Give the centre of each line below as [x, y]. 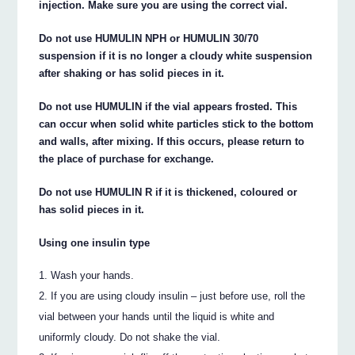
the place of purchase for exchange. [127, 159]
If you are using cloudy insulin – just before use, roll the [178, 296]
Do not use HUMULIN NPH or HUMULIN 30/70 [149, 39]
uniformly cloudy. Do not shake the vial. [130, 337]
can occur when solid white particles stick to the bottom [177, 124]
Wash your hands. [93, 275]
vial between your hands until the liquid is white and [157, 316]
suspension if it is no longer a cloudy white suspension [176, 56]
